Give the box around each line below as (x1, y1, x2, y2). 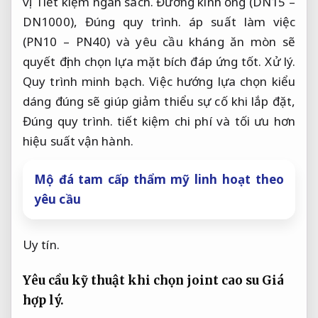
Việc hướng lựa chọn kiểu (145, 73, 295, 90)
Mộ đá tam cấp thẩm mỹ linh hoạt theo (34, 171, 284, 188)
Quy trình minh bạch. (23, 73, 146, 90)
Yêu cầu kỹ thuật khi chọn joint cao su (23, 273, 262, 289)
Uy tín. (23, 236, 60, 253)
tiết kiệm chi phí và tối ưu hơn (112, 113, 296, 130)
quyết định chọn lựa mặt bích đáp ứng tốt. (23, 53, 265, 70)
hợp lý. (23, 292, 64, 309)
